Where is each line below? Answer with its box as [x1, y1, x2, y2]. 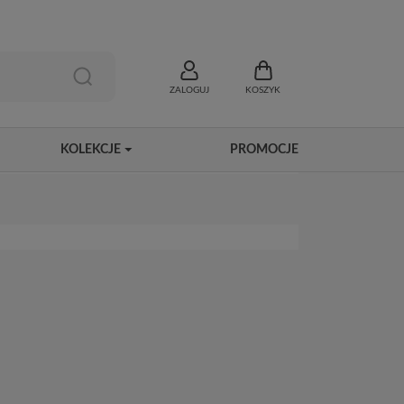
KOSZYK [245, 86, 280, 96]
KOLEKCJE [60, 143, 121, 157]
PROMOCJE [229, 143, 298, 157]
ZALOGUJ [170, 86, 209, 96]
